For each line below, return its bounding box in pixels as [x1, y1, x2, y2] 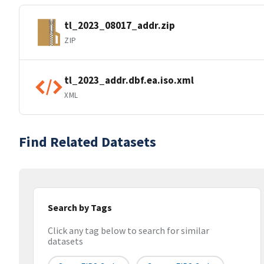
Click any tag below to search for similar [48, 225, 209, 237]
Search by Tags [48, 202, 112, 213]
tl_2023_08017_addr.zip [64, 18, 175, 32]
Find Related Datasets [19, 133, 156, 151]
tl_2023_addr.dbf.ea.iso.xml [64, 73, 194, 87]
